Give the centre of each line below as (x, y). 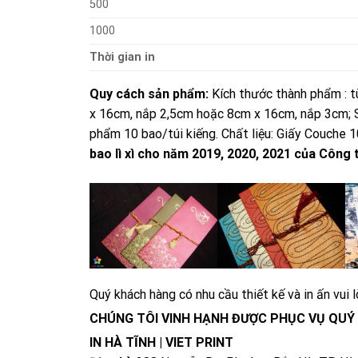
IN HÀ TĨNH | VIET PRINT (161, 343)
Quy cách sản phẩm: (149, 94)
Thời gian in (122, 57)
